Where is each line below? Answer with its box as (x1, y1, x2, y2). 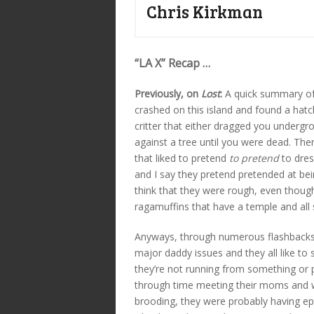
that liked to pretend (135, 151, 229, 165)
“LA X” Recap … (135, 55, 210, 71)
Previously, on (135, 86, 201, 100)
